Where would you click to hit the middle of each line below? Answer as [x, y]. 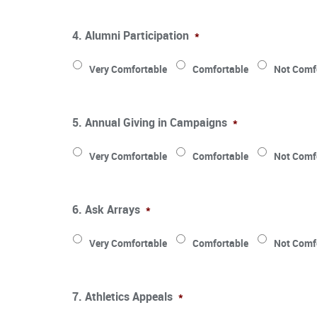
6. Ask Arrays [106, 209]
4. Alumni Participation [131, 35]
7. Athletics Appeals [122, 296]
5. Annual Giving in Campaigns [150, 122]
